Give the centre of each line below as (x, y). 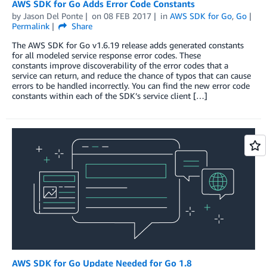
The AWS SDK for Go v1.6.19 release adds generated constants (128, 45)
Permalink (31, 26)
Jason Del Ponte (53, 15)
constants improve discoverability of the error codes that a (120, 65)
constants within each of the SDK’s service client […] (110, 95)
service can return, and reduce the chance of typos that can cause (131, 75)
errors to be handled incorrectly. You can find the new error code (131, 85)
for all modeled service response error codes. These (106, 55)
